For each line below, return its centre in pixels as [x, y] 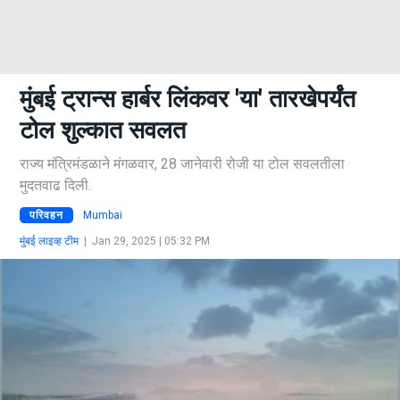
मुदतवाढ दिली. [55, 185]
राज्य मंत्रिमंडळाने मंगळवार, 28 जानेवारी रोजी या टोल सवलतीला [182, 164]
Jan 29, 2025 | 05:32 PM [151, 241]
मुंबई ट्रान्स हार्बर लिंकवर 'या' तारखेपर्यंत [187, 99]
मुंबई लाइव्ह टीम [49, 241]
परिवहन [46, 215]
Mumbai [103, 215]
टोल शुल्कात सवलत [103, 130]
